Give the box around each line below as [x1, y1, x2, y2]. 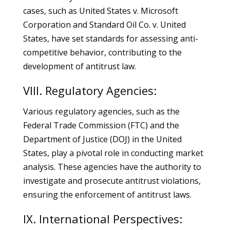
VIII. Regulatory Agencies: [23, 83, 157, 98]
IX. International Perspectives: [23, 211, 182, 226]
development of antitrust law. [23, 61, 136, 72]
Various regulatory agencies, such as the [23, 106, 180, 117]
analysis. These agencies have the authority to [23, 161, 201, 172]
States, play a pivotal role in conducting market [23, 147, 203, 159]
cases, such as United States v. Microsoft [23, 5, 178, 16]
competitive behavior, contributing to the [23, 47, 182, 58]
